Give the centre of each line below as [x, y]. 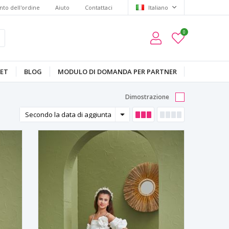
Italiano [158, 7]
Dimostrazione [147, 97]
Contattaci [99, 7]
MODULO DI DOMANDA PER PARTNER [117, 72]
